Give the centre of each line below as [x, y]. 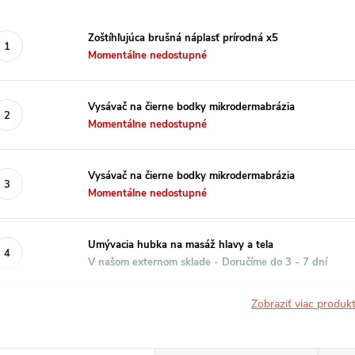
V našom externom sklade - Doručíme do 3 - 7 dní [208, 262]
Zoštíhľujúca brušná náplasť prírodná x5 [183, 38]
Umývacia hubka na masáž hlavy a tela [181, 244]
